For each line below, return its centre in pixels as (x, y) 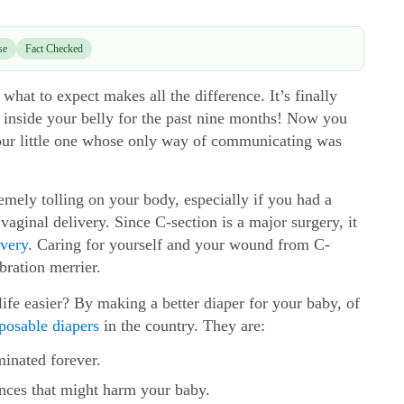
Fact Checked (54, 48)
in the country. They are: (182, 325)
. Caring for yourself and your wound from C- (179, 244)
